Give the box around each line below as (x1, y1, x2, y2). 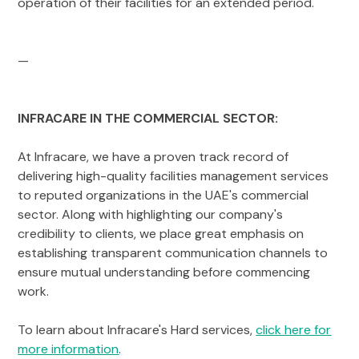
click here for (256, 321, 332, 339)
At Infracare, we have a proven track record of (18, 148, 289, 166)
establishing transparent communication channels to (18, 244, 329, 262)
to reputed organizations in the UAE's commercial (18, 187, 309, 204)
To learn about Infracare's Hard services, (18, 321, 256, 339)
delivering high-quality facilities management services (18, 167, 329, 185)
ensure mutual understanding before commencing (18, 264, 311, 281)
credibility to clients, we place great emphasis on (18, 225, 305, 243)
